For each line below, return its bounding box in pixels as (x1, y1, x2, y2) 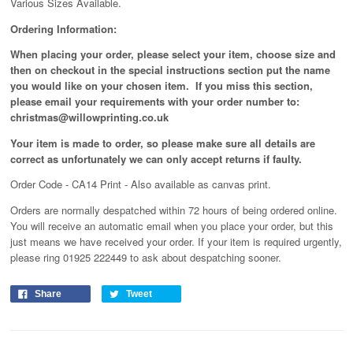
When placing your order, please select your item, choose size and (9, 46, 336, 62)
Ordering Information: (9, 20, 117, 36)
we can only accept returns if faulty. (128, 150, 302, 166)
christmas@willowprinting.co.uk (9, 110, 169, 125)
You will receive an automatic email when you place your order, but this (9, 217, 333, 233)
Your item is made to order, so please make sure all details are (9, 135, 315, 150)
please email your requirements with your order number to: (9, 94, 299, 110)
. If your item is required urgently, (191, 233, 342, 249)
